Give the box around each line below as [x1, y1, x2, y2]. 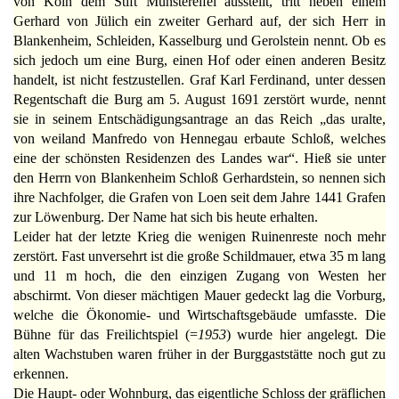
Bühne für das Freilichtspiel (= [13, 327, 198, 343]
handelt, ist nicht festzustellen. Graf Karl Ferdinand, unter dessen [13, 72, 386, 88]
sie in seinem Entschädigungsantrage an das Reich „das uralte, [13, 111, 386, 127]
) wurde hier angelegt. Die [225, 327, 386, 343]
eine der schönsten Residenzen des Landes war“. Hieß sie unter [13, 151, 386, 167]
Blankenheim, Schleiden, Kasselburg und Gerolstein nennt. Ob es [13, 33, 386, 49]
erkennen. [13, 366, 69, 382]
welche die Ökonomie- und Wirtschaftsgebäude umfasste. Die [13, 307, 386, 323]
